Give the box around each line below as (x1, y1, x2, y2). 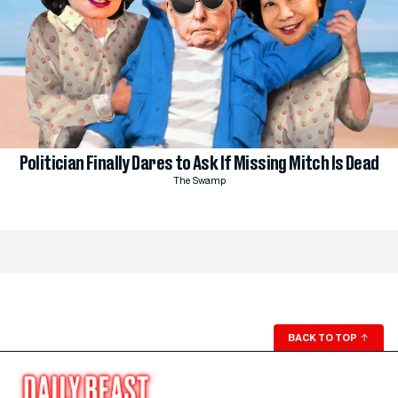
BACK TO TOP (288, 330, 360, 344)
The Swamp (172, 176, 226, 187)
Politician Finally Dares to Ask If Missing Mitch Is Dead (19, 153, 379, 173)
